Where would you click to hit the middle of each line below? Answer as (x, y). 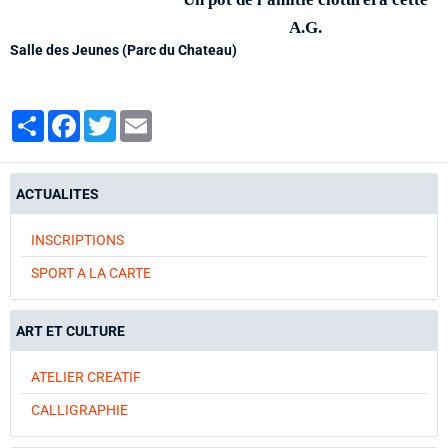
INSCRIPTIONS (77, 240)
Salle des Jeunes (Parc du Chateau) (123, 50)
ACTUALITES (57, 194)
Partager (71, 118)
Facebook (110, 118)
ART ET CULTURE (70, 331)
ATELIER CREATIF (86, 377)
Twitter (138, 118)
